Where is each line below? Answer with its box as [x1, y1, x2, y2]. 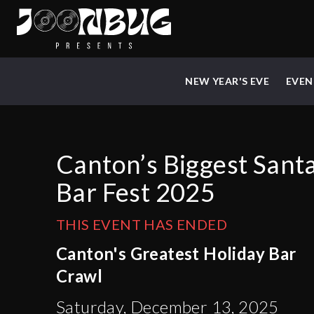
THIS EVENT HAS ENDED [56, 216, 227, 233]
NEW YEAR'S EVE [185, 75, 269, 88]
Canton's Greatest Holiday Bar [56, 243, 296, 264]
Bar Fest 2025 [56, 177, 216, 208]
